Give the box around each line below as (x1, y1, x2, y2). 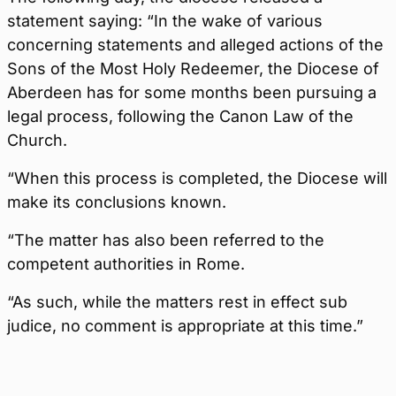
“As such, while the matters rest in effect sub (7, 293, 347, 311)
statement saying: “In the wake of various (7, 11, 323, 30)
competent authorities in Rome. (7, 255, 245, 273)
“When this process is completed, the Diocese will (7, 169, 387, 187)
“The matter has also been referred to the (7, 231, 324, 249)
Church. (7, 131, 67, 149)
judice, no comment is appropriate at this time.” (7, 316, 363, 335)
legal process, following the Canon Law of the (7, 107, 354, 126)
